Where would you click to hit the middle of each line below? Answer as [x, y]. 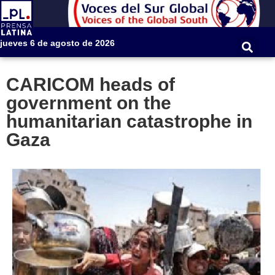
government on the [89, 103]
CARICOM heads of [91, 85]
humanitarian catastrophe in [129, 122]
